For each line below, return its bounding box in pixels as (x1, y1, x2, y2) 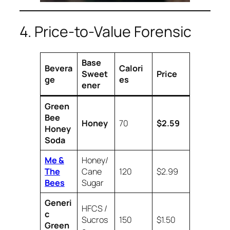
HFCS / (82, 202, 107, 214)
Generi (45, 197, 72, 208)
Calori (119, 62, 143, 74)
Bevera (45, 62, 72, 74)
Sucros (82, 214, 108, 225)
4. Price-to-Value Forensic (20, 21, 192, 42)
